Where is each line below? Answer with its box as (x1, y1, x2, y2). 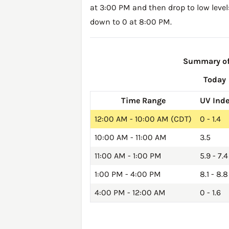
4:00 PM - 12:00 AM (95, 188, 166, 198)
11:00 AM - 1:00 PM (95, 151, 162, 161)
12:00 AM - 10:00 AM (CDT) (95, 114, 192, 124)
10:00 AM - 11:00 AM (95, 132, 167, 143)
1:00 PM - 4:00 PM (95, 169, 161, 179)
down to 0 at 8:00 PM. (90, 17, 172, 27)
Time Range (121, 96, 166, 106)
